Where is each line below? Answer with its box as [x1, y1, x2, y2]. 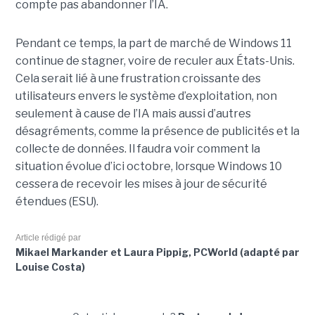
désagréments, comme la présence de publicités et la [15, 124, 300, 139]
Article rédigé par [15, 233, 81, 243]
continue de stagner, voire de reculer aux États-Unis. [15, 54, 295, 68]
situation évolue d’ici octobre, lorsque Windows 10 [15, 160, 282, 174]
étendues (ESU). [15, 195, 98, 209]
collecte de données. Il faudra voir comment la [15, 142, 260, 156]
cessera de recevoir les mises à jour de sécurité [15, 177, 267, 191]
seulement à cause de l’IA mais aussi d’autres [15, 107, 251, 121]
